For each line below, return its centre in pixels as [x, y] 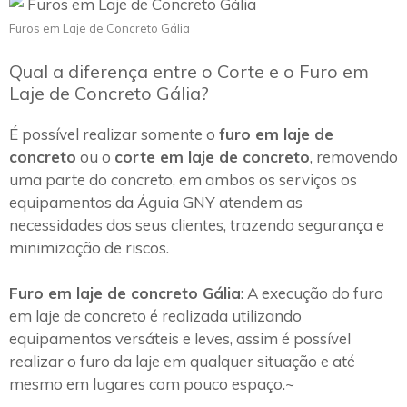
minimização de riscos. [89, 247]
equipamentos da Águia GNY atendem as [156, 202]
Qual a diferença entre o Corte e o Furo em [189, 71]
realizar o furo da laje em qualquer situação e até [182, 362]
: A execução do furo [312, 293]
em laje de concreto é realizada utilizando [155, 316]
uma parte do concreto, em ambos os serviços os [183, 179]
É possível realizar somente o [114, 134]
